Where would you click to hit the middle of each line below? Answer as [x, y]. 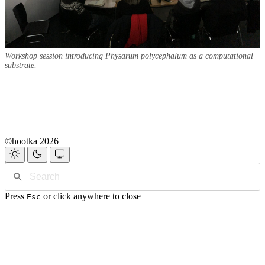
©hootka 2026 [32, 141]
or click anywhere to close [91, 196]
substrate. [21, 66]
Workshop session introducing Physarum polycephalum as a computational [129, 56]
